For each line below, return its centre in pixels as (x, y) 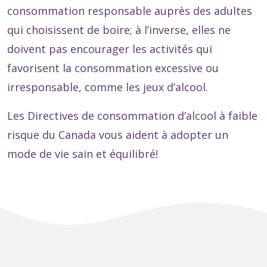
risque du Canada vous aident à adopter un (118, 135)
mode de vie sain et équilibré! (83, 154)
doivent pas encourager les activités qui (110, 49)
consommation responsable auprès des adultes (130, 11)
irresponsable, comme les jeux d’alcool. (108, 87)
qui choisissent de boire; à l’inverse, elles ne (119, 30)
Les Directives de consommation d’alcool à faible (132, 116)
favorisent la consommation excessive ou (113, 68)
